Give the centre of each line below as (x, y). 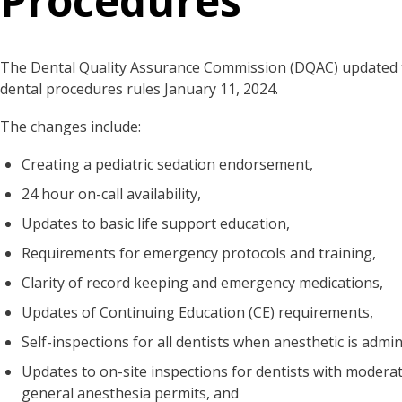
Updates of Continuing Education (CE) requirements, (199, 312)
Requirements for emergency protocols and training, (201, 253)
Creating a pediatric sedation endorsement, (169, 164)
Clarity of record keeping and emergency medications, (204, 283)
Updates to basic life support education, (157, 223)
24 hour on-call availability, (113, 194)
